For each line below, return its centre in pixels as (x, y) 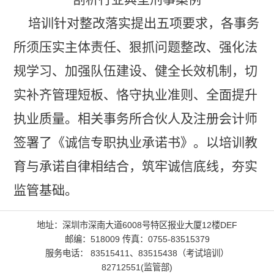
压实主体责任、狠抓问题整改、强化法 (148, 47)
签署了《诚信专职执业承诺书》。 (109, 143)
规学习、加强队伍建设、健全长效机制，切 (135, 71)
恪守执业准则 (154, 95)
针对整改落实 (92, 24)
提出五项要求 (169, 24)
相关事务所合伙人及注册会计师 (167, 119)
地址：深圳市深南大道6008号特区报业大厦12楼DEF (137, 225)
